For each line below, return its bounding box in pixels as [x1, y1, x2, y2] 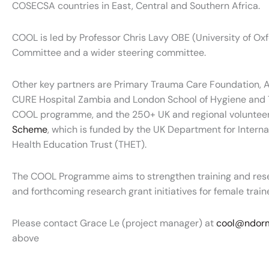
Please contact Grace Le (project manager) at [12, 217, 216, 230]
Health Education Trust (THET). [12, 138, 147, 151]
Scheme [12, 123, 47, 136]
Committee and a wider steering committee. [12, 46, 206, 59]
